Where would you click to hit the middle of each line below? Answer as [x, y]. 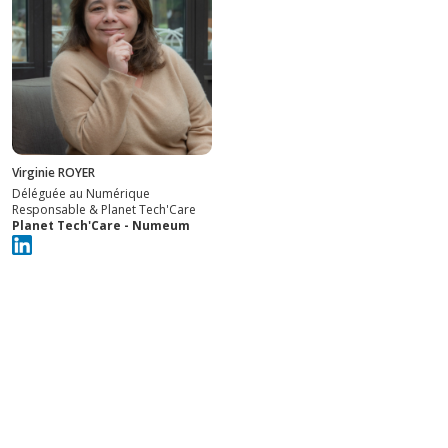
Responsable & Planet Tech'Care [104, 209]
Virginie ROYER [53, 172]
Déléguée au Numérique [81, 193]
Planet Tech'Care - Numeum [101, 225]
